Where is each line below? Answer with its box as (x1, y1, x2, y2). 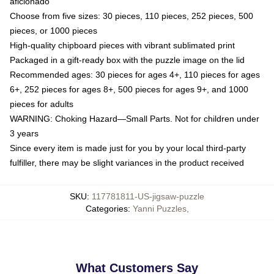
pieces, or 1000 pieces (10, 25, 97, 35)
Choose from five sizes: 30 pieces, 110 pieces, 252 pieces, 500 (10, 10, 253, 21)
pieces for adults (10, 98, 73, 109)
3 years (10, 128, 39, 138)
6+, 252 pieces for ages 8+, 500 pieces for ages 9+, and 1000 (10, 84, 248, 94)
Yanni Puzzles (132, 203, 187, 213)
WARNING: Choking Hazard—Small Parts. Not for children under (10, 113, 259, 124)
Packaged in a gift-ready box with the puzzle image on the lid (10, 54, 245, 65)
